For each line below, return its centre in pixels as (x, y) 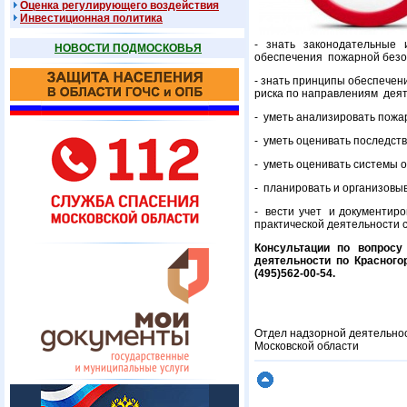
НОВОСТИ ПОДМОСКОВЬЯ (128, 48)
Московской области (307, 346)
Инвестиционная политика (91, 18)
